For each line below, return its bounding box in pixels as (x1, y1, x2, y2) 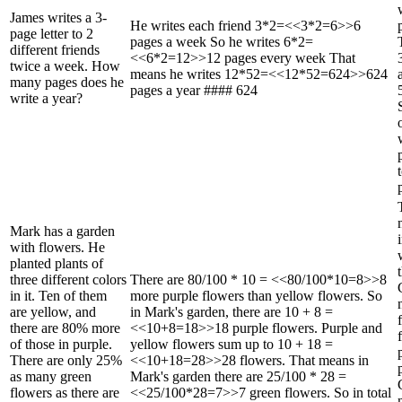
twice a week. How (10, 57, 120, 74)
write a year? (10, 90, 83, 106)
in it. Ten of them (10, 287, 107, 303)
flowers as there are (10, 384, 119, 400)
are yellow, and (10, 303, 96, 319)
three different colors (10, 271, 127, 287)
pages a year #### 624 (130, 82, 258, 98)
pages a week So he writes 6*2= (130, 33, 313, 49)
